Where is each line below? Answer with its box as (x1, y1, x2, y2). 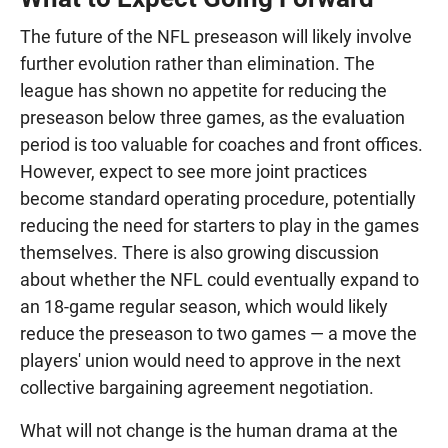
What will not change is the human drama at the (20, 420, 398, 442)
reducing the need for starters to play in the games (20, 215, 419, 237)
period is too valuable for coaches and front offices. (20, 134, 423, 156)
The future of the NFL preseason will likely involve (20, 26, 412, 48)
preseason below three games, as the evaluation (20, 107, 405, 129)
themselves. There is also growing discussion (20, 242, 379, 264)
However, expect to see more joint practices (20, 161, 367, 183)
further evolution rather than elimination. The (20, 53, 375, 75)
